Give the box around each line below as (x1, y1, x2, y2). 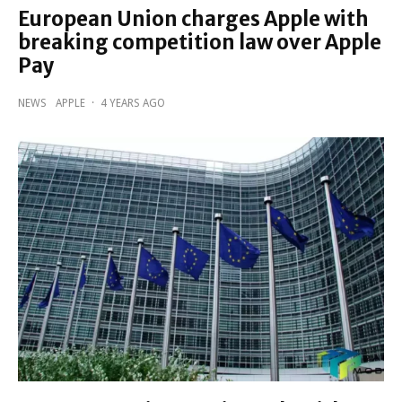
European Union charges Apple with (18, 5, 369, 31)
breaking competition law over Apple (18, 29, 381, 55)
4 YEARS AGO (100, 96, 165, 109)
